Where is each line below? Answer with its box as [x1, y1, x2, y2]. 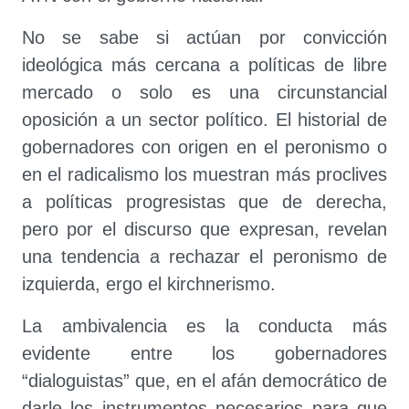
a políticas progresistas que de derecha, [22, 192, 387, 212]
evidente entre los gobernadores [22, 343, 387, 363]
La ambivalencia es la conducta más [22, 316, 387, 336]
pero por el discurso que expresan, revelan [22, 219, 387, 239]
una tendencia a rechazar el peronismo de [22, 246, 387, 267]
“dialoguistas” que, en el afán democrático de [22, 371, 387, 391]
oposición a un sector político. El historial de [22, 110, 387, 130]
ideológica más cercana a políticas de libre [22, 55, 387, 75]
